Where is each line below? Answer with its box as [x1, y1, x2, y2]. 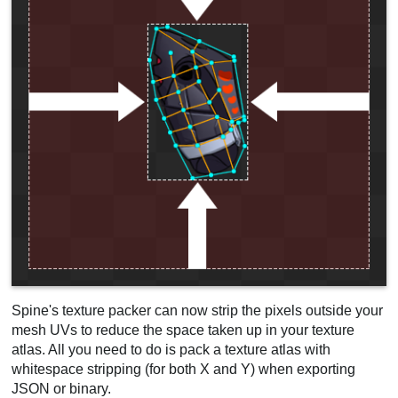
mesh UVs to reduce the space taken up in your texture [12, 322, 355, 338]
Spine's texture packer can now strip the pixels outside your [12, 303, 384, 319]
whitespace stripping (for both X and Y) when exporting [12, 362, 356, 378]
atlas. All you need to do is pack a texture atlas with [12, 342, 331, 358]
